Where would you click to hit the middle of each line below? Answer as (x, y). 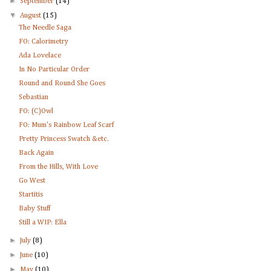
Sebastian (33, 98)
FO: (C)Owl (36, 112)
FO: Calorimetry (43, 42)
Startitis (31, 195)
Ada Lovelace (40, 56)
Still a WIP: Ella (42, 223)
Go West (32, 181)
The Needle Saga (45, 28)
